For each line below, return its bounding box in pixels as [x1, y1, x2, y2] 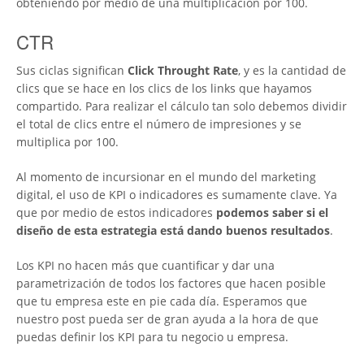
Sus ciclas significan [16, 62, 128, 78]
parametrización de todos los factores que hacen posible [16, 275, 326, 291]
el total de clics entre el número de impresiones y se [16, 115, 301, 132]
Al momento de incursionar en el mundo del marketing [16, 168, 316, 184]
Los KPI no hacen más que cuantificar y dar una [16, 257, 275, 273]
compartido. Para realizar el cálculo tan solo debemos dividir [16, 97, 347, 114]
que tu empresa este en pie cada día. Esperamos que [16, 292, 307, 309]
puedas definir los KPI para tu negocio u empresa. [16, 328, 288, 344]
